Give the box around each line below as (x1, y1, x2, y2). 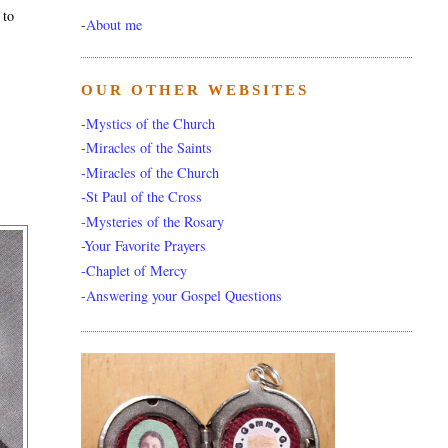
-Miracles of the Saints (80, 138, 212, 158)
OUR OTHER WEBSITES (80, 82, 309, 99)
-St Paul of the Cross (80, 187, 202, 207)
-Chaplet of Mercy (80, 260, 187, 280)
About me (85, 15, 142, 35)
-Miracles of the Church (80, 162, 219, 182)
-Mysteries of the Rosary (80, 211, 224, 231)
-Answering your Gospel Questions (80, 285, 282, 305)
